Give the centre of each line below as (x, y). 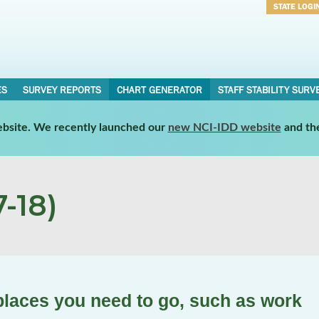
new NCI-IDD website (224, 127)
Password (294, 44)
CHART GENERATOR (159, 90)
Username (295, 26)
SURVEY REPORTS (62, 90)
